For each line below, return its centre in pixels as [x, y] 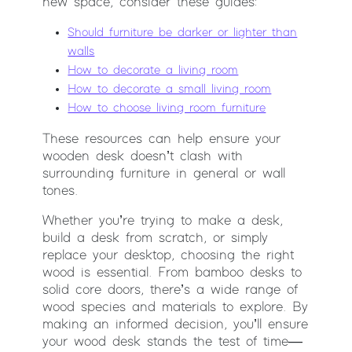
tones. [60, 191]
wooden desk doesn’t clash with [143, 157]
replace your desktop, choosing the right [169, 256]
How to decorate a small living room [170, 90]
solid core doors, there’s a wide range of [170, 290]
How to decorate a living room [153, 71]
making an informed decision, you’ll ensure [176, 325]
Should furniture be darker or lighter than [183, 33]
